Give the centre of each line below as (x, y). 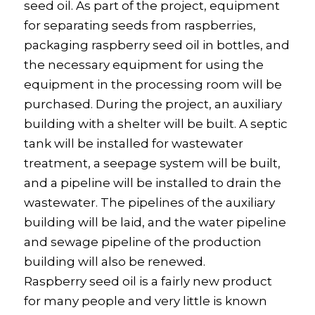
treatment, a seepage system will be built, (152, 163)
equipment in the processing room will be (153, 85)
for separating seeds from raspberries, (140, 26)
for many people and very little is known (145, 301)
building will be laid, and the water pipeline (155, 223)
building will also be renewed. (114, 262)
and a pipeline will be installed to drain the (152, 183)
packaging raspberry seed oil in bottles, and (156, 45)
